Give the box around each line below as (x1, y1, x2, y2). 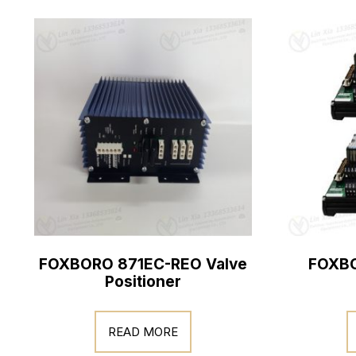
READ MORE (107, 323, 178, 339)
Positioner (104, 273, 181, 291)
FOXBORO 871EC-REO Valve (38, 255, 247, 273)
